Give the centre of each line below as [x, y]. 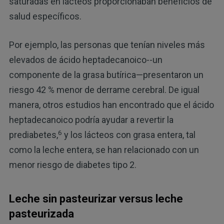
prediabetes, [33, 135]
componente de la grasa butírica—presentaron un [106, 75]
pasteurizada [41, 214]
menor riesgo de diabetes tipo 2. [72, 165]
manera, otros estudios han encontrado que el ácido [111, 105]
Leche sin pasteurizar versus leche [96, 199]
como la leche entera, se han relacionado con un [104, 150]
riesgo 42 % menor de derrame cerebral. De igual [104, 90]
